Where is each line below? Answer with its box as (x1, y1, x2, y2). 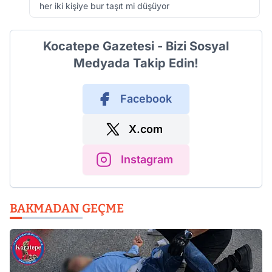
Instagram (121, 153, 173, 166)
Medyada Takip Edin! (73, 56, 199, 70)
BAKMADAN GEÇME (10, 201, 124, 216)
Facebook (120, 92, 172, 105)
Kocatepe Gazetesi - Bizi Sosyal (43, 39, 229, 53)
